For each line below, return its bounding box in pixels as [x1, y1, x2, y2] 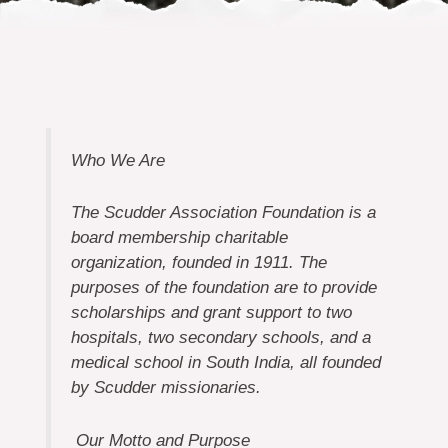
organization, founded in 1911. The [70, 253, 327, 273]
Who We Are [70, 151, 165, 171]
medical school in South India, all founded [70, 353, 381, 373]
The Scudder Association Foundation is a [70, 203, 376, 223]
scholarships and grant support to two [70, 303, 352, 323]
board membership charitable [70, 228, 288, 248]
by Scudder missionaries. [70, 378, 261, 398]
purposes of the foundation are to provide [70, 278, 377, 298]
